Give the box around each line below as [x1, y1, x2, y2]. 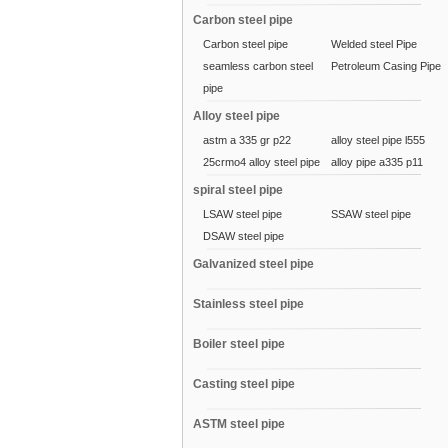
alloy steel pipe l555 [331, 134, 425, 146]
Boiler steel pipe [193, 337, 285, 351]
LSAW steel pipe [203, 208, 282, 220]
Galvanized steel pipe [193, 257, 314, 271]
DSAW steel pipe [203, 230, 284, 242]
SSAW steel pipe [331, 208, 411, 220]
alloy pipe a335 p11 [331, 156, 423, 168]
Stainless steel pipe [193, 297, 304, 311]
